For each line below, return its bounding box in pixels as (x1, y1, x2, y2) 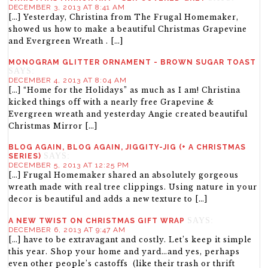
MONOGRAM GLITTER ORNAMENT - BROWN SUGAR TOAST (8, 58, 257, 67)
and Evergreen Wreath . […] (8, 36, 124, 46)
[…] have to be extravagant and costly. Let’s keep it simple (8, 235, 252, 245)
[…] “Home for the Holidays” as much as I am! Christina (8, 86, 241, 95)
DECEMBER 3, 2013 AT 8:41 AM (8, 3, 126, 12)
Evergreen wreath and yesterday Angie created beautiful (8, 109, 248, 119)
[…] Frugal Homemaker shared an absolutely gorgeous (8, 170, 239, 180)
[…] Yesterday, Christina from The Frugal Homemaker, (8, 13, 239, 22)
